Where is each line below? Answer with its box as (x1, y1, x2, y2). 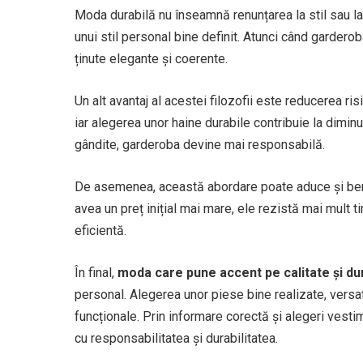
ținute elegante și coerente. (75, 51, 228, 66)
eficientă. (75, 223, 126, 238)
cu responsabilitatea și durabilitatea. (75, 331, 278, 346)
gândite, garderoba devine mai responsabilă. (75, 137, 325, 152)
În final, (75, 265, 117, 280)
